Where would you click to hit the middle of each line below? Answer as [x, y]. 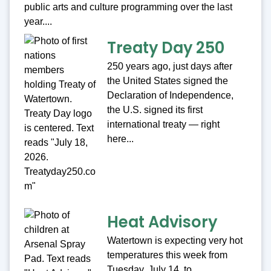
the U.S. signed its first [155, 110]
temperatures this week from [168, 255]
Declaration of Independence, [171, 96]
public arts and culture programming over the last [128, 7]
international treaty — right [164, 125]
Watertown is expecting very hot [175, 241]
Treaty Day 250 [166, 48]
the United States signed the [168, 81]
